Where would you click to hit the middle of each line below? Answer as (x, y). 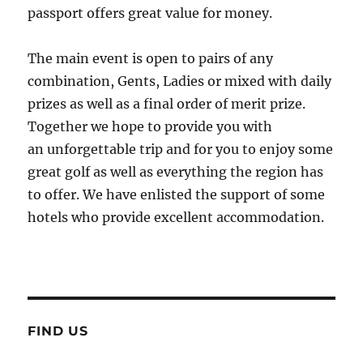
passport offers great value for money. (150, 13)
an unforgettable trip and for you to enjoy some (181, 149)
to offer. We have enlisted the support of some (177, 194)
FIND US (58, 331)
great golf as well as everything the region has (176, 171)
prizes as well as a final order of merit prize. (167, 103)
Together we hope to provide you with (150, 126)
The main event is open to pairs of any (151, 58)
